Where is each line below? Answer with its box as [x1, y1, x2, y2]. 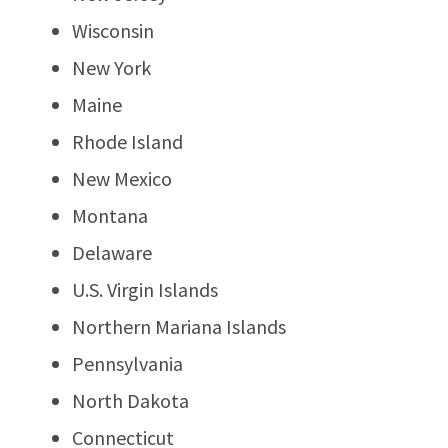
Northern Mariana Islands [72, 313, 286, 339]
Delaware [72, 239, 152, 265]
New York [72, 54, 151, 80]
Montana [72, 202, 148, 228]
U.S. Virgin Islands [72, 276, 218, 302]
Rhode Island [72, 128, 183, 154]
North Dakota [72, 387, 189, 413]
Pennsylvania [72, 350, 183, 376]
